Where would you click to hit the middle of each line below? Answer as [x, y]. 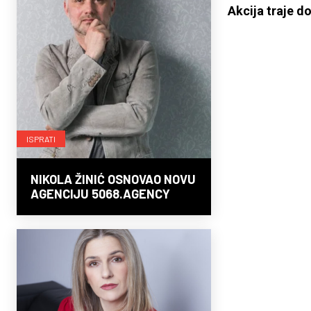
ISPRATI [41, 139]
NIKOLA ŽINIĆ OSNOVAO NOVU [113, 179]
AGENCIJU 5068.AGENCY [100, 194]
